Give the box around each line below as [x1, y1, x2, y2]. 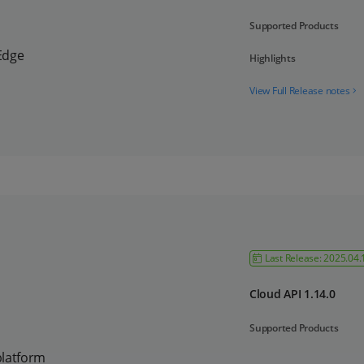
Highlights [249, 51, 296, 65]
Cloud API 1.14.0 [249, 286, 336, 301]
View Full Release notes [249, 84, 350, 97]
